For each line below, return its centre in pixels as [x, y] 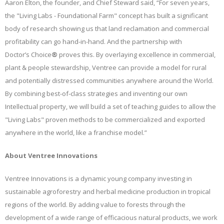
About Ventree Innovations [51, 155]
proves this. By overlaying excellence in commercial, [136, 54]
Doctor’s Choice [28, 54]
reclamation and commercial [166, 28]
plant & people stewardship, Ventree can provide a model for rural [106, 67]
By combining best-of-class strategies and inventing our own [96, 93]
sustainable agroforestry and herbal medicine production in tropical [108, 191]
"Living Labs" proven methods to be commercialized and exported [105, 119]
